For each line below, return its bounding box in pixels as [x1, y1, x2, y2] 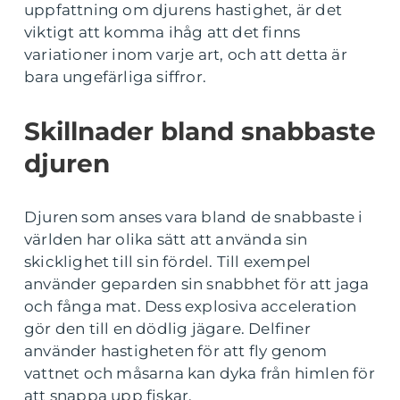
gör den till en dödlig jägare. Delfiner [24, 320, 311, 337]
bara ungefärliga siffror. [24, 68, 206, 86]
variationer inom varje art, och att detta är [24, 46, 347, 63]
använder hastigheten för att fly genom [24, 342, 328, 360]
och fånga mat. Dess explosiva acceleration [24, 297, 357, 315]
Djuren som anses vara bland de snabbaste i [24, 208, 363, 226]
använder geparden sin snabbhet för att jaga [24, 275, 370, 293]
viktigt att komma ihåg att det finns [24, 23, 301, 41]
